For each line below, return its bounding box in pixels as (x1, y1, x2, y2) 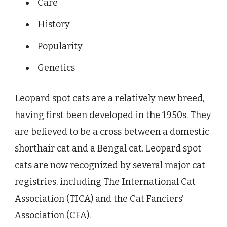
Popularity (37, 41, 83, 52)
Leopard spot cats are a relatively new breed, (15, 93, 204, 104)
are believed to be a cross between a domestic (15, 126, 209, 138)
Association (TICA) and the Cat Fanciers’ (15, 193, 183, 205)
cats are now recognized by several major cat (15, 160, 205, 171)
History (37, 19, 70, 30)
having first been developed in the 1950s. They (15, 109, 211, 121)
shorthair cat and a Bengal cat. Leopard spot (15, 143, 201, 155)
